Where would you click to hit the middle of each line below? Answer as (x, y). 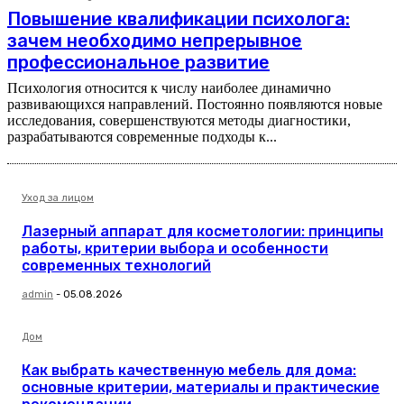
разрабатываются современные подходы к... (142, 137)
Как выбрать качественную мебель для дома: (189, 371)
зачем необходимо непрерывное (155, 41)
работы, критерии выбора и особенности (175, 249)
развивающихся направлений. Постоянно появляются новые (195, 105)
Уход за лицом (58, 198)
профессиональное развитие (138, 63)
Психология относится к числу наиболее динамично (169, 88)
